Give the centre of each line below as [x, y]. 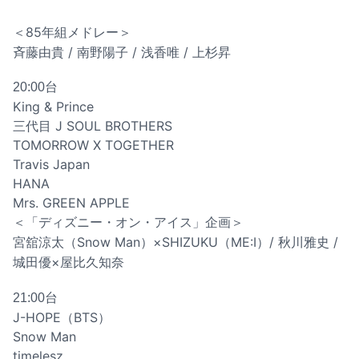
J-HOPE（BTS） [62, 317]
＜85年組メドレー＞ [72, 32]
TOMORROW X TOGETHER [93, 145]
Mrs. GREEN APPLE [71, 203]
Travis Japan [51, 165]
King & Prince [53, 107]
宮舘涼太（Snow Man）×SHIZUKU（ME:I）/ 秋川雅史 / [175, 242]
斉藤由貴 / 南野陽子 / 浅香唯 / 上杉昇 [122, 52]
